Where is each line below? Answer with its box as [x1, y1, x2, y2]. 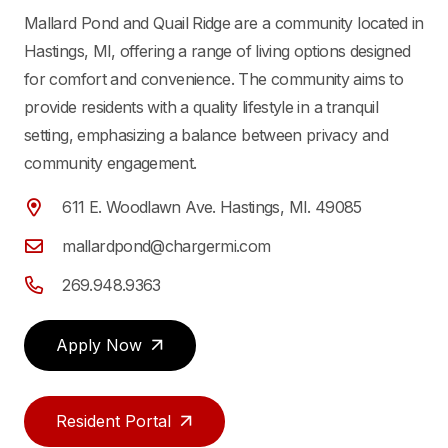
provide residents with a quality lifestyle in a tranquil [24, 96, 379, 117]
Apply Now [56, 334, 142, 355]
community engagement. [24, 152, 197, 173]
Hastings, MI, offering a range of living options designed [24, 40, 411, 61]
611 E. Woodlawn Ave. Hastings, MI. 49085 [62, 196, 362, 217]
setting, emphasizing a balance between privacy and [24, 124, 388, 145]
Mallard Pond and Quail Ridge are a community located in [24, 12, 424, 33]
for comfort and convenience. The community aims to [24, 68, 403, 89]
